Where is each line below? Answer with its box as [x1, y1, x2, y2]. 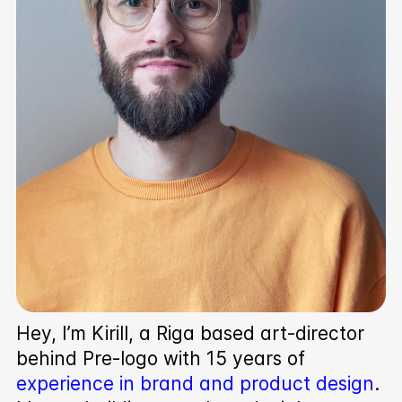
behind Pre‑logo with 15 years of [15, 346, 305, 370]
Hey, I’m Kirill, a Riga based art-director [15, 321, 364, 345]
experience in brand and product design [15, 371, 374, 395]
